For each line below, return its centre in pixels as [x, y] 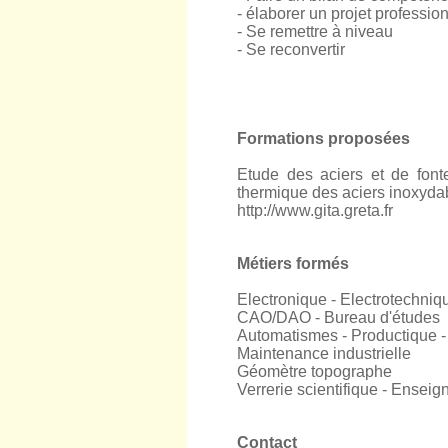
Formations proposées [323, 138]
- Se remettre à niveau [315, 31]
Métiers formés [293, 263]
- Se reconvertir [291, 49]
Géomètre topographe [314, 371]
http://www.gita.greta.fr [315, 210]
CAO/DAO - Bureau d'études [338, 317]
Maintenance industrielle [324, 353]
